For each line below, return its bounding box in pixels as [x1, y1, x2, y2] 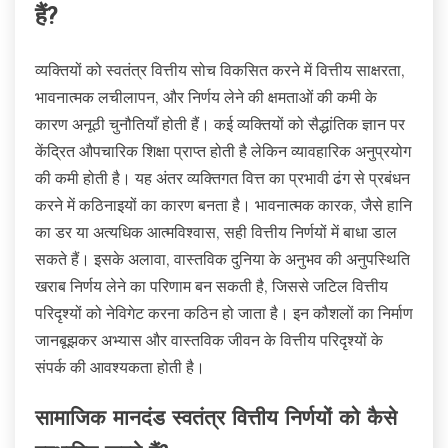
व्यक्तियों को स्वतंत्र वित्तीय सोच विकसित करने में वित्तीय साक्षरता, [35, 60, 405, 81]
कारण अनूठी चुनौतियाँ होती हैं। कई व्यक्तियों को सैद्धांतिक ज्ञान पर [35, 114, 405, 135]
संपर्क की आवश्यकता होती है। [35, 357, 205, 378]
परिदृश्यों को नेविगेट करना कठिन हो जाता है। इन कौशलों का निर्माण [35, 303, 413, 324]
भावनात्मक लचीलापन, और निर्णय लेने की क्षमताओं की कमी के [35, 87, 377, 108]
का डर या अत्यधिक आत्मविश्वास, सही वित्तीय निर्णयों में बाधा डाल [35, 222, 397, 243]
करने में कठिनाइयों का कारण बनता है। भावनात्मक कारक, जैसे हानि [35, 195, 412, 216]
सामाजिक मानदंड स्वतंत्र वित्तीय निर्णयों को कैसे [35, 409, 397, 431]
